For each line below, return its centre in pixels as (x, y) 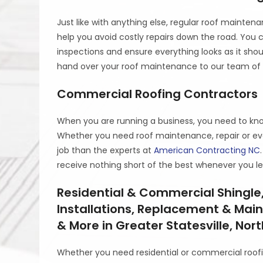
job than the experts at (106, 150)
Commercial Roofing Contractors (158, 94)
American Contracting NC (207, 150)
